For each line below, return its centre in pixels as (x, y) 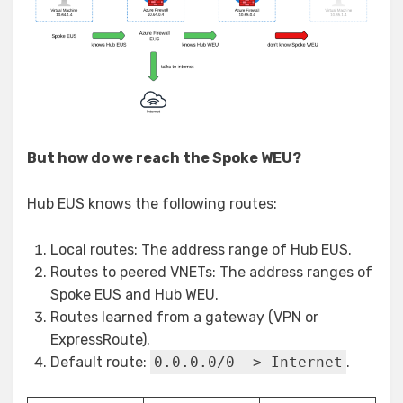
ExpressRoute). (100, 339)
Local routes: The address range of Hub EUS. (201, 249)
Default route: (100, 362)
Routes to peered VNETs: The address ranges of (211, 272)
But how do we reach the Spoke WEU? (164, 157)
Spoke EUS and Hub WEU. (134, 294)
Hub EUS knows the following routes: (152, 203)
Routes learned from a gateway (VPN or (184, 317)
